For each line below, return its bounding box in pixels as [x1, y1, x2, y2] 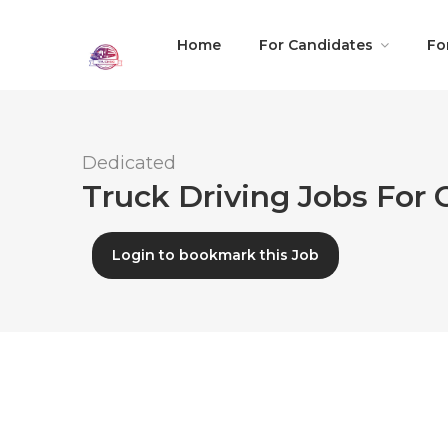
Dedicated [82, 152, 176, 174]
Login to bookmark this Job [112, 246, 319, 264]
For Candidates [259, 36, 374, 54]
